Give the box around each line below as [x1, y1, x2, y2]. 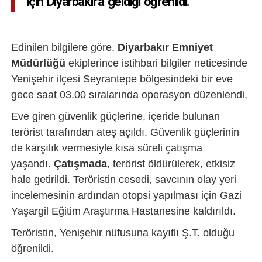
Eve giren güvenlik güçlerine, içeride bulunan [11, 111, 220, 122]
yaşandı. [11, 158, 54, 170]
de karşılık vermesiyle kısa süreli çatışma [11, 142, 202, 154]
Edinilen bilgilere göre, [11, 42, 118, 53]
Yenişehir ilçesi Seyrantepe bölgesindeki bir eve [11, 73, 233, 85]
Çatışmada [53, 158, 107, 170]
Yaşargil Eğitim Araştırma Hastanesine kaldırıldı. [11, 205, 236, 217]
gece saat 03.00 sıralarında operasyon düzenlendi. [11, 89, 247, 101]
